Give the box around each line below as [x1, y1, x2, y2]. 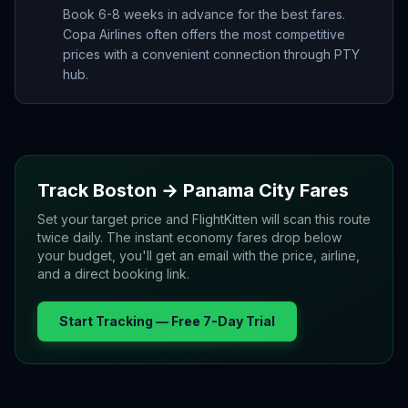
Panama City [183, 179, 295, 201]
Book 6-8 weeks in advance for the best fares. [63, 6, 345, 22]
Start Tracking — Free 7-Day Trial [59, 313, 275, 329]
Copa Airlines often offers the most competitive [63, 26, 345, 42]
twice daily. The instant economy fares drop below [37, 229, 342, 245]
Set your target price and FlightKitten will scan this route [37, 211, 371, 227]
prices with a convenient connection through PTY [63, 46, 360, 62]
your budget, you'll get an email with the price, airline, [37, 248, 360, 263]
